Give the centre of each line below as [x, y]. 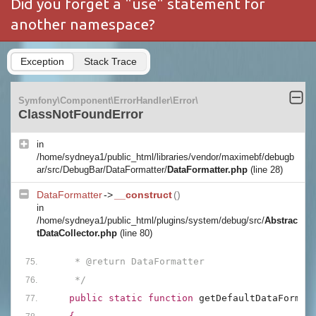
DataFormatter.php [207, 169]
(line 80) [136, 233]
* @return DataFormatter [126, 261]
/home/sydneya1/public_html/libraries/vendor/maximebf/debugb [165, 157]
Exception [42, 61]
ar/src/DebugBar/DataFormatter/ [102, 169]
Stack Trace [110, 61]
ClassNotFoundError [81, 114]
